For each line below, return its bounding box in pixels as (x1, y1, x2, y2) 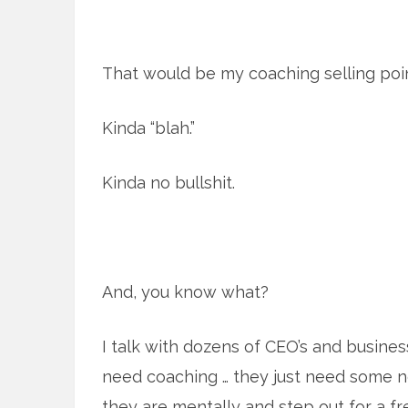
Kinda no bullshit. (102, 173, 235, 192)
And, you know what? (102, 282, 269, 301)
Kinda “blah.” (102, 118, 195, 138)
